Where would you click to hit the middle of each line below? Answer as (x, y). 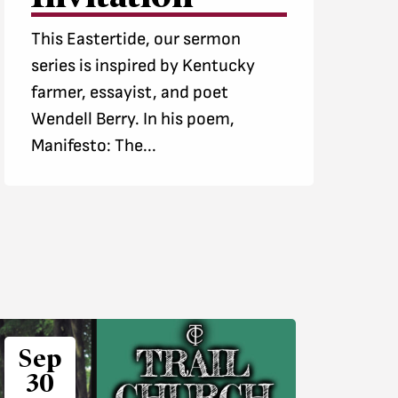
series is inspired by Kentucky (143, 66)
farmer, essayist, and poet (129, 93)
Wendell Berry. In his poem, (132, 119)
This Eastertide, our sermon (135, 40)
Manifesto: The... (93, 146)
